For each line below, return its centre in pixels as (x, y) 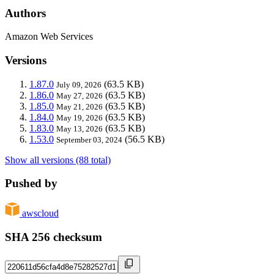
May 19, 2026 (80, 117)
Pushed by (31, 183)
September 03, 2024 (89, 139)
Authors (25, 13)
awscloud (40, 213)
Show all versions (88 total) (58, 160)
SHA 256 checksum (54, 237)
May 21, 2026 (80, 106)
